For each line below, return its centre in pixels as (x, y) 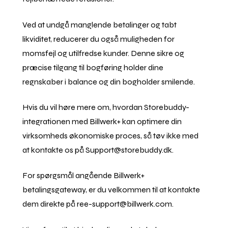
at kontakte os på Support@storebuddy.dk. (98, 150)
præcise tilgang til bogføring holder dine (93, 67)
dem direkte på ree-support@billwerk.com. (98, 204)
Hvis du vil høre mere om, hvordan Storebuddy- (106, 107)
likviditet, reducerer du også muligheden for (99, 39)
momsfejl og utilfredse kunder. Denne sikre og (104, 53)
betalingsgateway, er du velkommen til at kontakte (111, 190)
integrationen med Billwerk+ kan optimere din (102, 122)
